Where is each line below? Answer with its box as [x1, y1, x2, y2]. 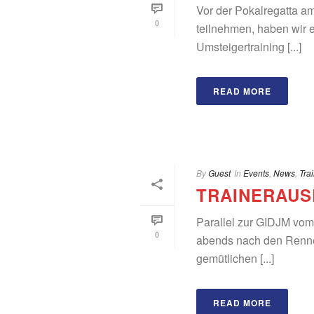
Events [243, 167, 269, 179]
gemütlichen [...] [196, 250, 274, 266]
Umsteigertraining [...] [196, 39, 301, 55]
